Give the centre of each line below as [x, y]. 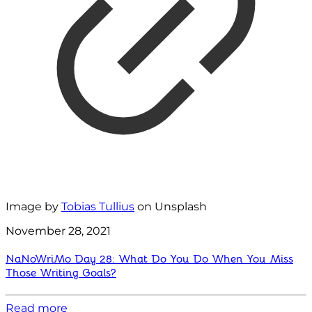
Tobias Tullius [98, 206]
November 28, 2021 [58, 231]
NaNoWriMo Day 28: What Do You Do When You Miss [149, 259]
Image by [33, 206]
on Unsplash [171, 206]
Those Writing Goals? [61, 273]
